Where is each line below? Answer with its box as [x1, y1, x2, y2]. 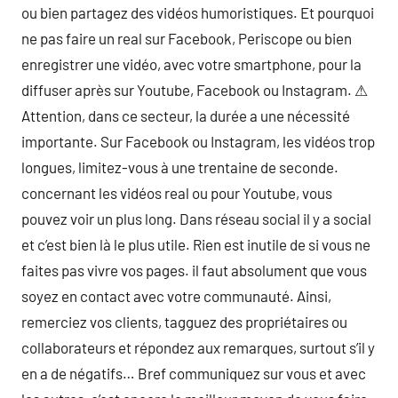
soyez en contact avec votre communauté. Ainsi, [21, 286, 331, 305]
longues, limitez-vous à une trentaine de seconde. [21, 157, 338, 176]
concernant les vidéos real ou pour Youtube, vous [21, 183, 332, 202]
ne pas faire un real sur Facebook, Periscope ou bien [21, 28, 352, 47]
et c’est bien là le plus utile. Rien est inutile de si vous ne [21, 235, 370, 253]
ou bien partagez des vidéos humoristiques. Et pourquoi [21, 3, 374, 21]
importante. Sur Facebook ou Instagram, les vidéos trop [21, 131, 375, 150]
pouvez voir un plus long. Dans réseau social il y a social [21, 209, 371, 227]
